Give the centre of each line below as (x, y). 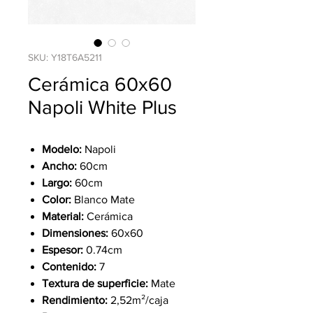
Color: (57, 199)
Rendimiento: (76, 300)
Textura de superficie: (96, 283)
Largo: (58, 183)
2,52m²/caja (139, 300)
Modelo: (62, 149)
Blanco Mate (103, 199)
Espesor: (64, 250)
